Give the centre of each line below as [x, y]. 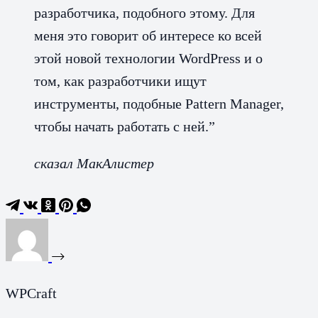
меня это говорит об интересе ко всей [148, 35]
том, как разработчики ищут [120, 81]
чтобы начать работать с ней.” [125, 126]
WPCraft [31, 293]
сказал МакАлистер [94, 163]
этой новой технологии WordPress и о [148, 58]
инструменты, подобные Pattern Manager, [159, 103]
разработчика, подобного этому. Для [144, 12]
